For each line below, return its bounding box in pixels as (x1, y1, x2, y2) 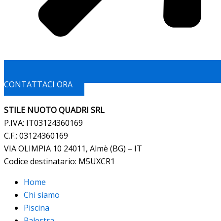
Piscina (24, 202, 49, 213)
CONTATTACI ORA (4, 79, 73, 90)
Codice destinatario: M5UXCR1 (4, 156, 115, 167)
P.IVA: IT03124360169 (4, 117, 83, 128)
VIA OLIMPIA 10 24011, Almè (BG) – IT (4, 143, 142, 154)
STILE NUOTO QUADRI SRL (4, 105, 105, 115)
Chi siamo (24, 189, 60, 200)
